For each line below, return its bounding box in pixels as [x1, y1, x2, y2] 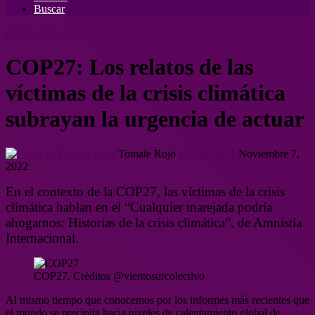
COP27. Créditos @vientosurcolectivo [34, 269, 205, 282]
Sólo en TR [42, 27, 94, 39]
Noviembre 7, [238, 147, 300, 160]
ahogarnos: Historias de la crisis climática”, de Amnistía [6, 214, 302, 230]
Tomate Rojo [118, 147, 176, 160]
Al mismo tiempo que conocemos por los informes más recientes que [6, 293, 309, 306]
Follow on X [179, 147, 236, 160]
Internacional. [6, 230, 79, 245]
